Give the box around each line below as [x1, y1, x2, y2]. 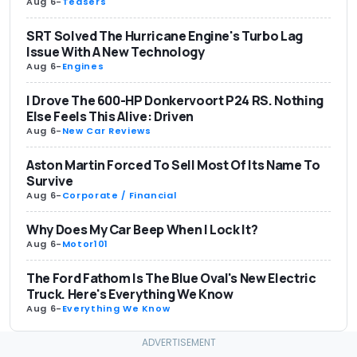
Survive [26, 172, 73, 190]
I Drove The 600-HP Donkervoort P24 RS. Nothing [26, 92, 324, 109]
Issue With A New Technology [26, 43, 205, 61]
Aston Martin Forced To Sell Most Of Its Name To [26, 156, 320, 174]
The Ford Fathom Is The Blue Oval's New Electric [26, 269, 316, 287]
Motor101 [61, 237, 108, 250]
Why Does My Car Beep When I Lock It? [26, 221, 258, 238]
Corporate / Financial [61, 189, 177, 202]
